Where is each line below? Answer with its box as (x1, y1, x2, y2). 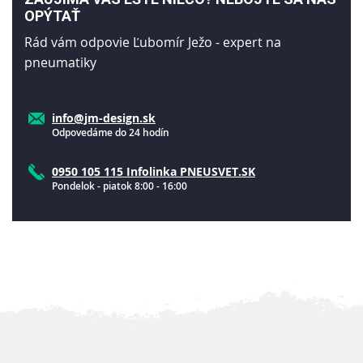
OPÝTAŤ (24, 6, 80, 24)
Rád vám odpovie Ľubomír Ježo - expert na (24, 32, 281, 51)
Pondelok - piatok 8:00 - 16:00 (52, 178, 187, 193)
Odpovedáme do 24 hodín (52, 125, 169, 139)
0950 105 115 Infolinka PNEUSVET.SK (52, 163, 255, 179)
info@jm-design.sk (52, 109, 156, 126)
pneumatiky (24, 53, 96, 71)
